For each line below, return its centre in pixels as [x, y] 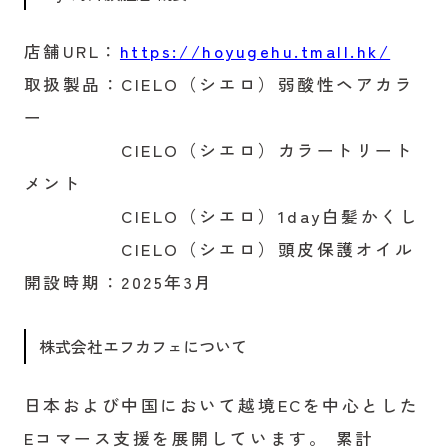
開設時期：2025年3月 [118, 281]
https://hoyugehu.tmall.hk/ [255, 50]
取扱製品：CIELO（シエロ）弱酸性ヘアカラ [219, 83]
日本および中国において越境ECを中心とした [221, 404]
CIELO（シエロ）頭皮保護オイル [219, 248]
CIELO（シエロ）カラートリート [219, 149]
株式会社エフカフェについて [142, 346]
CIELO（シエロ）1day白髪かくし [221, 215]
